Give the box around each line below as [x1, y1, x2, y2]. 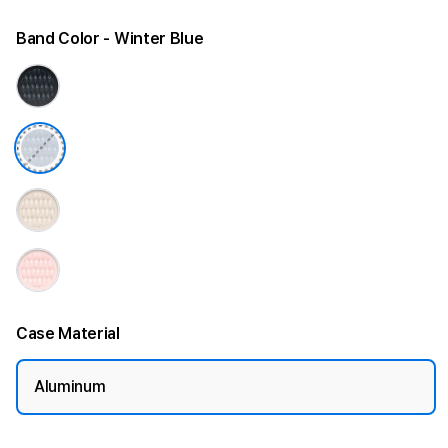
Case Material [16, 324, 120, 343]
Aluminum [34, 377, 106, 396]
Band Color [16, 29, 104, 48]
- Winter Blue [103, 29, 204, 48]
